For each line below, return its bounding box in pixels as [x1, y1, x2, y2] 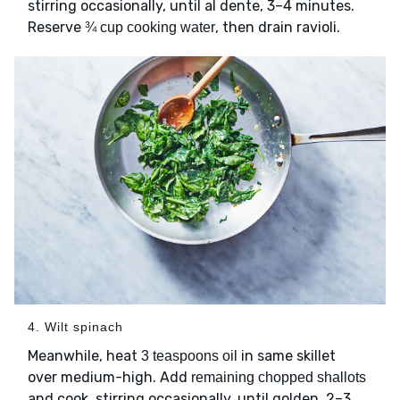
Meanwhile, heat [28, 346, 141, 364]
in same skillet [237, 346, 336, 364]
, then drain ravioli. [215, 19, 369, 37]
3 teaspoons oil [141, 347, 237, 363]
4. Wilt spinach [28, 319, 123, 334]
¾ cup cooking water [85, 20, 215, 36]
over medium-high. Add [28, 368, 191, 386]
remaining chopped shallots [191, 369, 366, 385]
